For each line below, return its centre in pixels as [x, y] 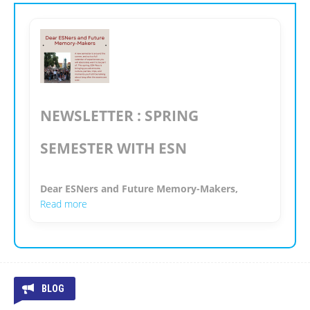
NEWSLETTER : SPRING [119, 116]
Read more [64, 204]
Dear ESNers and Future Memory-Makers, [139, 189]
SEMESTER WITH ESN [113, 148]
